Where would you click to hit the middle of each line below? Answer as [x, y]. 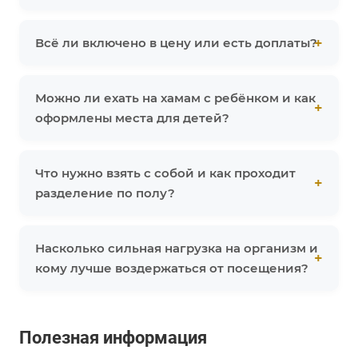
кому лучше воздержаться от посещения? [172, 268]
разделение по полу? [105, 193]
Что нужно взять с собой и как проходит [165, 173]
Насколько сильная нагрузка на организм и [177, 249]
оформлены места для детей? [132, 118]
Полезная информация [113, 337]
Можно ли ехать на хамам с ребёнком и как [175, 98]
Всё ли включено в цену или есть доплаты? [176, 43]
